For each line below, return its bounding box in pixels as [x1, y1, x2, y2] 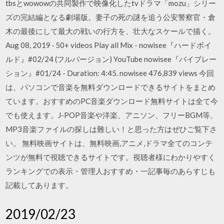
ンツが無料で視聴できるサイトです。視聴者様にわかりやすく [5, 152, 216, 161]
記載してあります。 [5, 180, 73, 189]
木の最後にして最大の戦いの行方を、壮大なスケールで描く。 [5, 26, 216, 35]
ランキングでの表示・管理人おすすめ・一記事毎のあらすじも [5, 166, 216, 175]
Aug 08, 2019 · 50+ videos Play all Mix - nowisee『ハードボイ [5, 40, 212, 49]
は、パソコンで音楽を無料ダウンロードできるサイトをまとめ [5, 82, 216, 91]
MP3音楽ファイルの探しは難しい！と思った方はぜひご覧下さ [5, 124, 217, 133]
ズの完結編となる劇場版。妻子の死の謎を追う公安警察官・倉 [5, 12, 216, 21]
